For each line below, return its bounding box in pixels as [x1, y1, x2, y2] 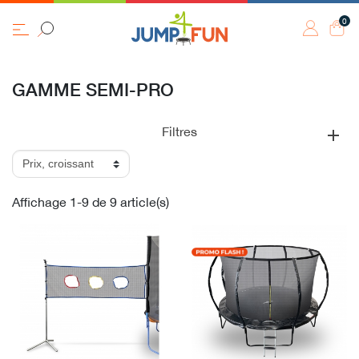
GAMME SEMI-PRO [12, 79, 174, 100]
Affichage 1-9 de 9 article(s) [12, 195, 169, 209]
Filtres [162, 124, 197, 139]
